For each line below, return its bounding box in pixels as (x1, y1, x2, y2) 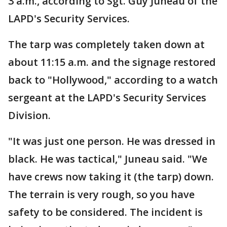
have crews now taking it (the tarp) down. (8, 170, 214, 183)
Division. (8, 108, 51, 122)
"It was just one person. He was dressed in (8, 134, 215, 148)
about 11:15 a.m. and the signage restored (8, 55, 216, 69)
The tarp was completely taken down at (8, 37, 205, 51)
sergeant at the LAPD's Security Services (8, 91, 206, 104)
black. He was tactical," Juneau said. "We (8, 152, 207, 166)
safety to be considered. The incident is (8, 205, 203, 219)
